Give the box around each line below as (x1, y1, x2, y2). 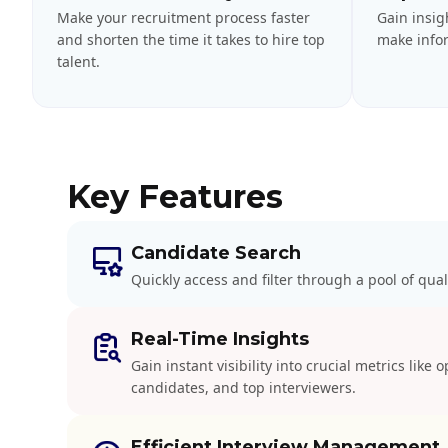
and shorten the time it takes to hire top (57, 29, 325, 49)
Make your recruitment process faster (57, 7, 310, 27)
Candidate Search (131, 241, 302, 264)
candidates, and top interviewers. (131, 377, 357, 397)
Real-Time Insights (131, 327, 310, 350)
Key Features (67, 176, 284, 216)
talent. (57, 51, 100, 71)
